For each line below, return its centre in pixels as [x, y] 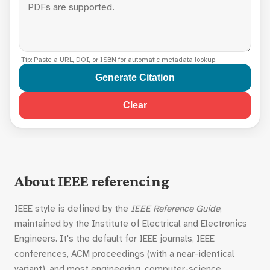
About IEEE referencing [92, 181]
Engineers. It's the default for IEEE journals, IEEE [115, 239]
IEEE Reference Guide [175, 209]
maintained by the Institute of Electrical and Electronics [131, 224]
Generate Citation [135, 77]
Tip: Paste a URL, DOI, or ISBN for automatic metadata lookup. [119, 60]
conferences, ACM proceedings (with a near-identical [124, 254]
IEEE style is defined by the [73, 209]
